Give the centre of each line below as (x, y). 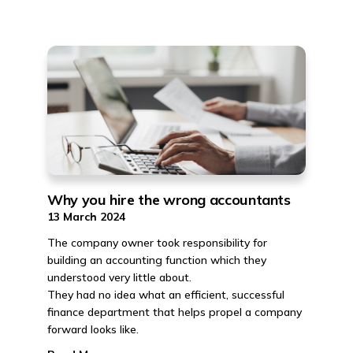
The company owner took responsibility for (157, 243)
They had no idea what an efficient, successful (166, 295)
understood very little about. (119, 277)
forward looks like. (93, 329)
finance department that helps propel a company (175, 312)
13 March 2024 (86, 217)
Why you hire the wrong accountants (169, 200)
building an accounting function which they (157, 260)
